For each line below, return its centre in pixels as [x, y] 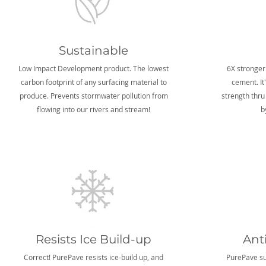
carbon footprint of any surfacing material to [94, 82]
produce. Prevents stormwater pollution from [94, 96]
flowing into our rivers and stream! [94, 109]
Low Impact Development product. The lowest [94, 68]
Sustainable [93, 50]
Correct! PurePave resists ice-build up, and [94, 257]
